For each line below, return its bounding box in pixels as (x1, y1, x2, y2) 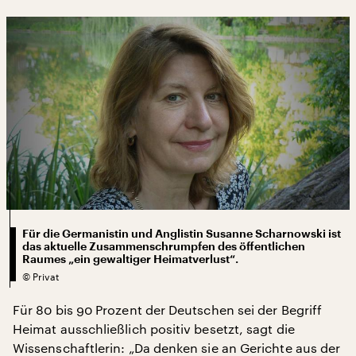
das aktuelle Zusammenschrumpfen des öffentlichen (22, 240, 305, 252)
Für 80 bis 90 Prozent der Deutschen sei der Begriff (13, 301, 323, 317)
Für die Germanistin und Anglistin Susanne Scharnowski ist (22, 227, 341, 239)
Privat (33, 270, 59, 282)
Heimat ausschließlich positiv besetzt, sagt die (13, 320, 295, 336)
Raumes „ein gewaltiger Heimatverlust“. (22, 253, 238, 265)
